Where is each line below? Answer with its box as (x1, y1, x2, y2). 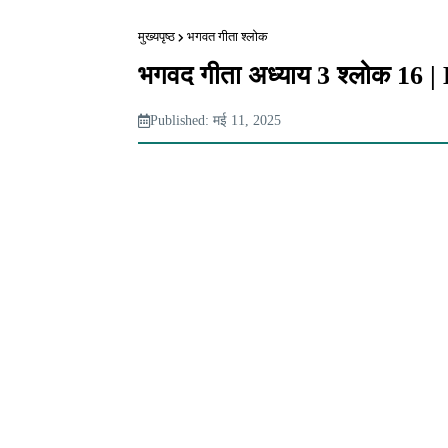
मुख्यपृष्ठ (138, 29, 175, 44)
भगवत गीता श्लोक (187, 29, 268, 44)
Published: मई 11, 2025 (150, 113, 281, 128)
